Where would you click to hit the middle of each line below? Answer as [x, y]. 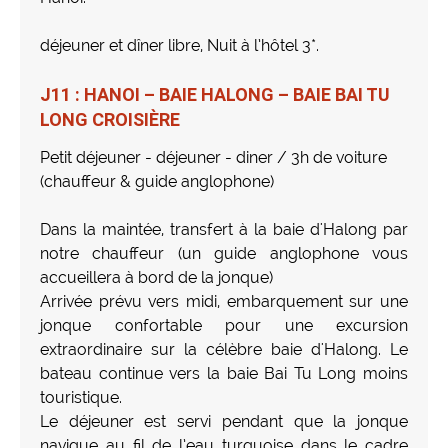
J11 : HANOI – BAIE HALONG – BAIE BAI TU [215, 94]
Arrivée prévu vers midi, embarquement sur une [224, 301]
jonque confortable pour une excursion [224, 325]
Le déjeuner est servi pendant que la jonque [224, 421]
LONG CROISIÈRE [110, 119]
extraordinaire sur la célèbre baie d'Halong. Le [224, 349]
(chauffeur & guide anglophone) [157, 181]
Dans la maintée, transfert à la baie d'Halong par [224, 229]
